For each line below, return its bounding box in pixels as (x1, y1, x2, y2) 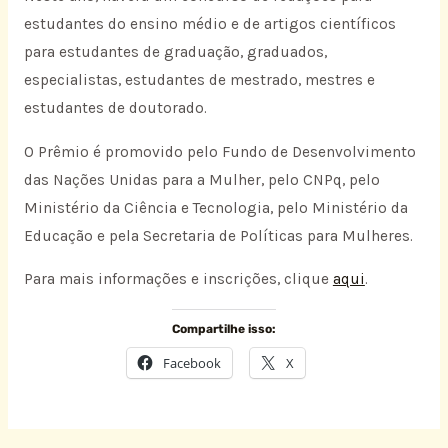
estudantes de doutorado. (23, 99, 207, 118)
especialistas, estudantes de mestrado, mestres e (23, 71, 375, 90)
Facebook (163, 353, 221, 372)
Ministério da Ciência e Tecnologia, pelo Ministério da (23, 198, 408, 217)
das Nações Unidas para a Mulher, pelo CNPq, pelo (23, 170, 380, 189)
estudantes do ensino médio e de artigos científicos (23, 15, 396, 34)
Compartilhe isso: (172, 321, 276, 336)
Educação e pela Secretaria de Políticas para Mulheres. (23, 226, 413, 245)
